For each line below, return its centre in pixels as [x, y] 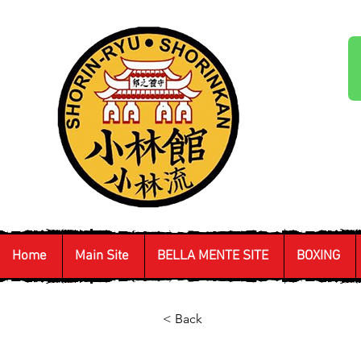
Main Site [102, 256]
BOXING [318, 256]
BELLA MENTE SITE [213, 256]
